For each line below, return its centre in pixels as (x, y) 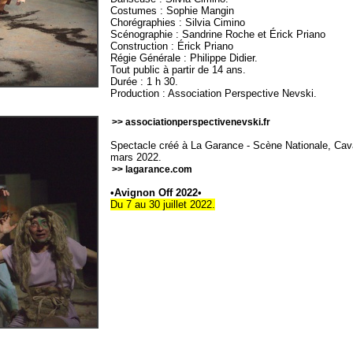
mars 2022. (136, 158)
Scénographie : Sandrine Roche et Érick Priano (218, 35)
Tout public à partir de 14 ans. (178, 70)
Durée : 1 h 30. (145, 82)
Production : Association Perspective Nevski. (214, 94)
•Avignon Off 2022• (156, 193)
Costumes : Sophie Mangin (173, 11)
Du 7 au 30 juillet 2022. (163, 205)
